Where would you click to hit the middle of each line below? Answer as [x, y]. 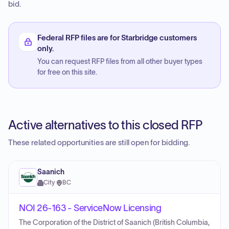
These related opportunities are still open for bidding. [99, 143]
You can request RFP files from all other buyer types [120, 62]
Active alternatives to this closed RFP [105, 125]
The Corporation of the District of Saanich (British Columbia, [114, 223]
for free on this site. [67, 72]
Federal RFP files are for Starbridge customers [117, 38]
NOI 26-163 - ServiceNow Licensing [90, 208]
